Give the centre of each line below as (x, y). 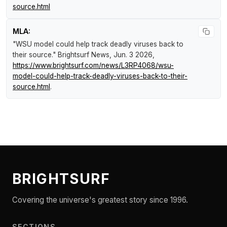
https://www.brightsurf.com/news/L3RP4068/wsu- (93, 66)
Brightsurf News (84, 55)
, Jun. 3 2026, (132, 55)
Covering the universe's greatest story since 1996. (100, 200)
